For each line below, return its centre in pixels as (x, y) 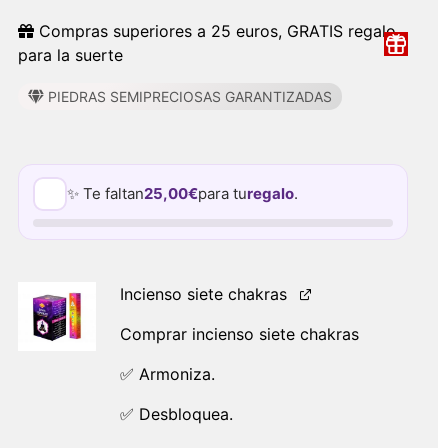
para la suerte (70, 55)
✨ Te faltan (105, 193)
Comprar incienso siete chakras (239, 334)
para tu (222, 193)
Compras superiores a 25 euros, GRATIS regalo (214, 31)
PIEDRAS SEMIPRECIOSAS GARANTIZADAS (187, 96)
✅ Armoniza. (167, 374)
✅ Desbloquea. (176, 414)
